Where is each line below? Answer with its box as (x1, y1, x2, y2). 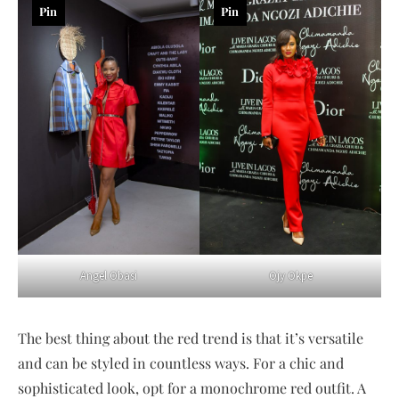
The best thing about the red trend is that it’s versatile (18, 329, 363, 348)
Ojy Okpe (268, 268, 313, 284)
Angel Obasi (80, 268, 137, 284)
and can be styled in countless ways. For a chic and (18, 354, 344, 373)
